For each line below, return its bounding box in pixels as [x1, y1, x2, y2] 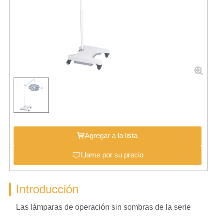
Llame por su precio [80, 151, 143, 159]
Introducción [15, 183, 78, 196]
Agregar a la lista [85, 131, 138, 140]
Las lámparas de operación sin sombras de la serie [15, 202, 191, 211]
